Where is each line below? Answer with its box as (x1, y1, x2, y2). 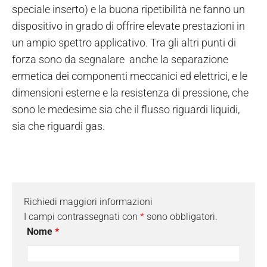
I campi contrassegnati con (24, 210, 140, 222)
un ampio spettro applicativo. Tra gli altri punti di (12, 36, 236, 49)
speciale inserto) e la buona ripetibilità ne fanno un (12, 2, 245, 15)
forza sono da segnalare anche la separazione (12, 52, 228, 66)
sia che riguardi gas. (12, 119, 105, 132)
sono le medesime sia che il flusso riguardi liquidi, (12, 103, 240, 116)
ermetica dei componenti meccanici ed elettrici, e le (12, 69, 247, 82)
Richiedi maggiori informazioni (24, 195, 153, 207)
